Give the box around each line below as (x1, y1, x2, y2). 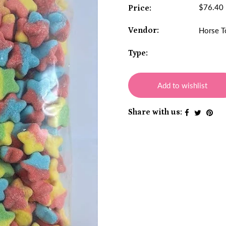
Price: (128, 4, 151, 13)
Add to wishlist (157, 81, 207, 90)
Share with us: (128, 107, 182, 117)
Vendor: (128, 26, 159, 35)
